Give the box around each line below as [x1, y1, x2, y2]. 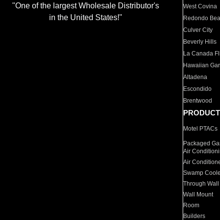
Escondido [183, 85, 212, 92]
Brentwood [183, 97, 213, 104]
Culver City [183, 27, 213, 33]
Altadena [183, 74, 208, 81]
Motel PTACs [183, 125, 218, 132]
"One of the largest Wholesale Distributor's [12, 1, 159, 10]
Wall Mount [183, 191, 214, 198]
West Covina [183, 3, 218, 10]
